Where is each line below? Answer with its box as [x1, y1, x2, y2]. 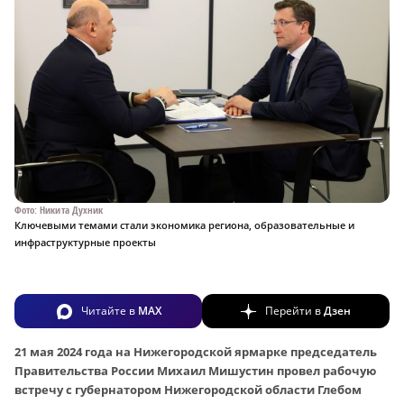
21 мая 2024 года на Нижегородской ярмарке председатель [14, 343, 377, 360]
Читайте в [80, 302, 138, 318]
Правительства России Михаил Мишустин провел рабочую [14, 362, 376, 379]
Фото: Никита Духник [14, 202, 104, 216]
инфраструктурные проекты [14, 234, 156, 249]
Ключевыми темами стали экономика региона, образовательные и [14, 217, 354, 232]
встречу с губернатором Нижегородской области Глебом [14, 381, 362, 398]
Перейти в [265, 302, 324, 318]
